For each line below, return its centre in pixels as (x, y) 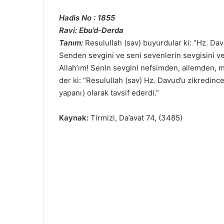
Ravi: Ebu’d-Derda (91, 30)
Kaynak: (74, 118)
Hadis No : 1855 (87, 18)
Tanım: (71, 43)
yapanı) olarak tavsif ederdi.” (109, 93)
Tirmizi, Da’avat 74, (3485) (135, 118)
